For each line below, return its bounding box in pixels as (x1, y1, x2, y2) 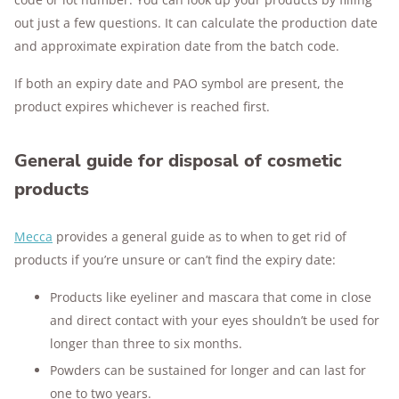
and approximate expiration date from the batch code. (14, 37, 339, 54)
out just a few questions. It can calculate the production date (14, 14, 378, 31)
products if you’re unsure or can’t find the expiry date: (14, 251, 336, 268)
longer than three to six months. (50, 335, 242, 352)
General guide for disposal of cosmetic (14, 149, 342, 173)
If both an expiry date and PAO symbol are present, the (14, 75, 344, 92)
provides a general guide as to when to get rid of (53, 228, 346, 245)
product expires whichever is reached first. (14, 98, 270, 115)
